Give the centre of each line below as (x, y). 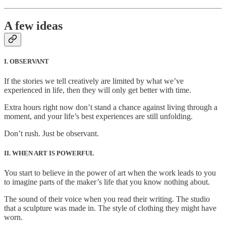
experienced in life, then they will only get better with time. (98, 90)
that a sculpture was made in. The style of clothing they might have (110, 208)
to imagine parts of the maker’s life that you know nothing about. (107, 182)
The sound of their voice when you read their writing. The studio (107, 199)
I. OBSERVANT (26, 61)
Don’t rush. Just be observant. (51, 134)
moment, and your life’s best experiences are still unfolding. (98, 117)
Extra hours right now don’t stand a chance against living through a (111, 107)
